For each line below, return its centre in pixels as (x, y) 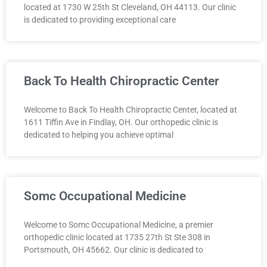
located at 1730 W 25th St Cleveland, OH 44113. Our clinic (130, 7)
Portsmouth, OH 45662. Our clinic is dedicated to (114, 249)
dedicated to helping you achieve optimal (99, 134)
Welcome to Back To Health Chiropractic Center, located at (131, 109)
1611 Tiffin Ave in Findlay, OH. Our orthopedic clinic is (121, 122)
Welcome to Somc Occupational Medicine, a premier (119, 224)
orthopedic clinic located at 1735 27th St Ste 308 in (117, 237)
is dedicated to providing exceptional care (100, 19)
